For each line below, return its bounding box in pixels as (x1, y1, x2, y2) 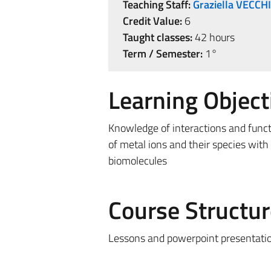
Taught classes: (122, 29, 192, 45)
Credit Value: (122, 13, 182, 29)
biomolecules (108, 152, 167, 169)
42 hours (192, 29, 235, 45)
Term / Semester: (122, 45, 203, 62)
